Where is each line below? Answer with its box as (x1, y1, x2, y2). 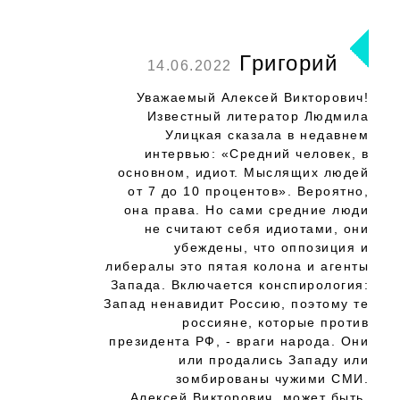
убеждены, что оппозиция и (173, 240, 369, 254)
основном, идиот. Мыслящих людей (117, 165, 369, 179)
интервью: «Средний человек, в (144, 146, 369, 161)
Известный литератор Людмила (146, 109, 369, 123)
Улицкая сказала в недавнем (165, 128, 369, 142)
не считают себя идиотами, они (144, 221, 369, 236)
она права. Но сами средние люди (123, 203, 369, 217)
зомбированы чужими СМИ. (175, 371, 369, 386)
